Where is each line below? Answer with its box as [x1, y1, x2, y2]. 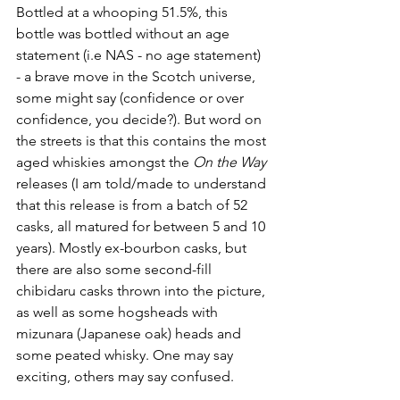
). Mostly [48, 239, 104, 256]
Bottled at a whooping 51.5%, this [16, 4, 231, 21]
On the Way [193, 154, 266, 171]
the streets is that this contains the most [16, 132, 270, 149]
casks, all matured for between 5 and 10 [16, 218, 269, 235]
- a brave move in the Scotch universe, [16, 68, 259, 85]
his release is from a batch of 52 [48, 196, 251, 213]
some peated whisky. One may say [16, 346, 237, 363]
